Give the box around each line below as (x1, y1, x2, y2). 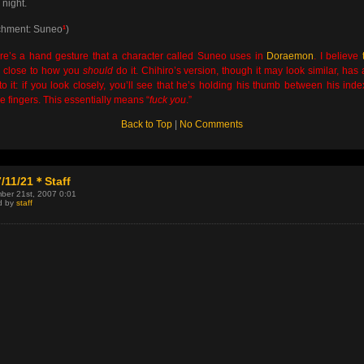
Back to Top (121, 118, 172, 130)
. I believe (314, 50, 362, 62)
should (82, 64, 113, 76)
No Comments (180, 118, 243, 130)
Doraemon (266, 50, 314, 62)
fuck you (149, 93, 186, 106)
